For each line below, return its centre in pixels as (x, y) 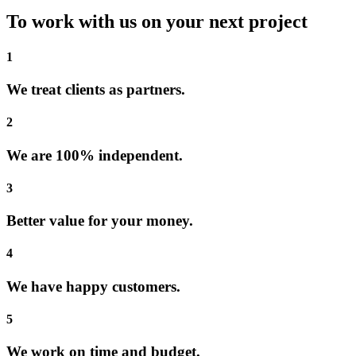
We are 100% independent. (95, 155)
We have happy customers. (93, 286)
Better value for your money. (100, 221)
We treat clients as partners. (96, 89)
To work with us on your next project (157, 22)
